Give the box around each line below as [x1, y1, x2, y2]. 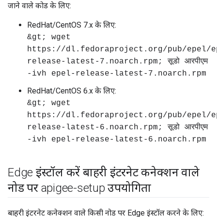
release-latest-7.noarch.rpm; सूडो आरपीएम [27, 57, 208, 66]
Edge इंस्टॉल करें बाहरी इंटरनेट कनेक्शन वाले [8, 166, 200, 179]
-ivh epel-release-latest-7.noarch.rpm [27, 69, 206, 78]
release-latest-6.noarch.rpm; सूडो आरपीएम [27, 123, 208, 132]
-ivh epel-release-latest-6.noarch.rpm [27, 135, 206, 144]
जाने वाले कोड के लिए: [8, 1, 71, 10]
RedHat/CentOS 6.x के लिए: [27, 86, 116, 95]
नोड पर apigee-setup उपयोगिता [8, 181, 152, 195]
